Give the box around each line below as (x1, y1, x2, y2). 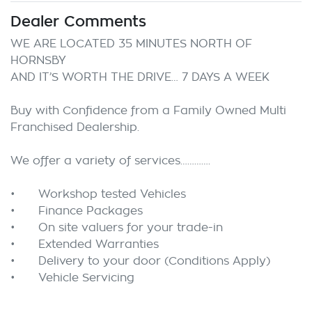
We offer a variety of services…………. (10, 155, 210, 167)
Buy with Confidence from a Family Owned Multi (10, 105, 286, 117)
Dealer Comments (10, 13, 146, 30)
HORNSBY (10, 55, 66, 67)
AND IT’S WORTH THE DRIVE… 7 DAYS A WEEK (10, 72, 270, 84)
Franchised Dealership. (10, 122, 139, 134)
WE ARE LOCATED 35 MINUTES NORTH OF (10, 38, 252, 50)
